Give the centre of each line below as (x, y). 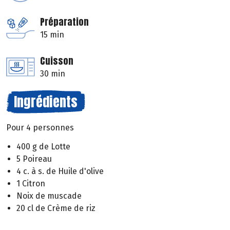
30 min (53, 74)
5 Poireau (34, 159)
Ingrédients (46, 102)
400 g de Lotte (43, 146)
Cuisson (57, 61)
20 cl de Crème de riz (56, 208)
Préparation (64, 22)
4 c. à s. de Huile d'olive (60, 171)
